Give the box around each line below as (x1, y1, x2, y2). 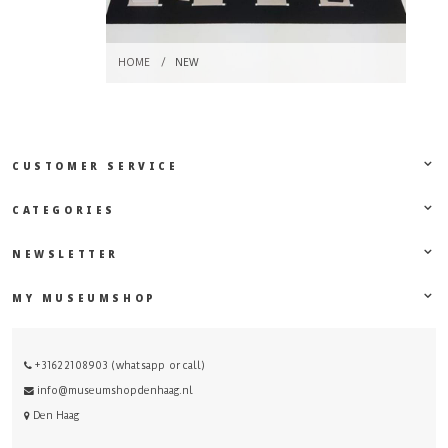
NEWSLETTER (12, 247, 119, 261)
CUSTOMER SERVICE (12, 160, 179, 174)
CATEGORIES (12, 204, 116, 218)
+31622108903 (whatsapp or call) (32, 359, 206, 373)
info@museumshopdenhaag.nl (37, 384, 193, 398)
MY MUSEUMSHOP (12, 291, 157, 305)
